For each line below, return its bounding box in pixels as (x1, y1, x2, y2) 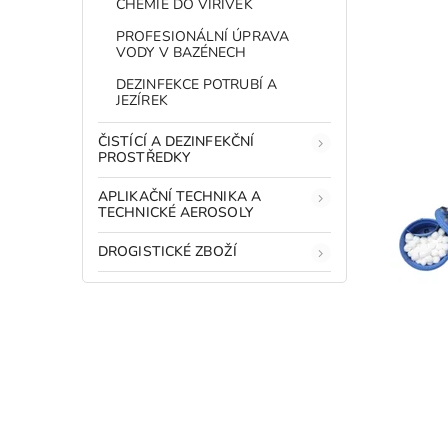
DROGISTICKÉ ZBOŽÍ (98, 241, 237, 261)
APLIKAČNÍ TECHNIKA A (98, 186, 262, 206)
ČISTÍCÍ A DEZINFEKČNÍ (98, 131, 255, 151)
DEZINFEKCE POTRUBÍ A (116, 74, 278, 94)
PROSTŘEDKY (98, 147, 190, 167)
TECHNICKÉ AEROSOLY (98, 202, 253, 222)
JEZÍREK (116, 90, 168, 110)
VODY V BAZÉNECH (116, 42, 247, 62)
